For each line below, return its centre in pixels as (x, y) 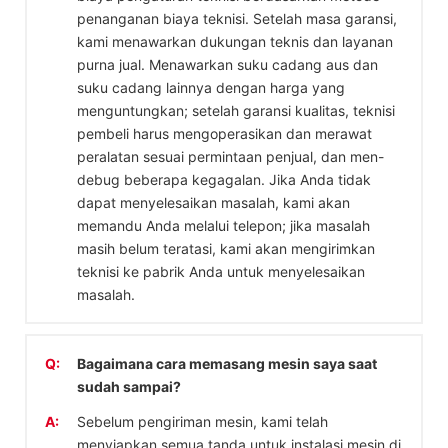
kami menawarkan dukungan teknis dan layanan (235, 41)
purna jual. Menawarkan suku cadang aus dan (227, 64)
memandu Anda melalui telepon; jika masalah (223, 225)
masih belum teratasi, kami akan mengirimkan (226, 248)
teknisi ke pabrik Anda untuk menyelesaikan (221, 271)
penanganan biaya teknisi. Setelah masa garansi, (237, 18)
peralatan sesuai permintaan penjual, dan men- (230, 156)
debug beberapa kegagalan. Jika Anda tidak (224, 179)
